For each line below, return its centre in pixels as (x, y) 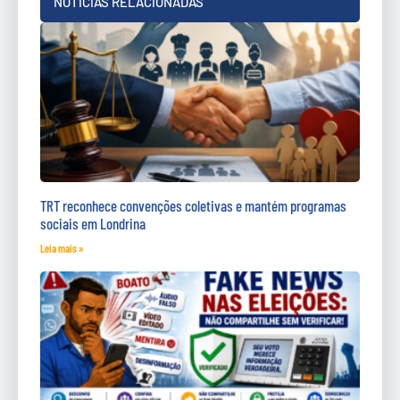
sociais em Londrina (93, 223)
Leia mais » (62, 248)
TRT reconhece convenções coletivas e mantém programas (193, 205)
